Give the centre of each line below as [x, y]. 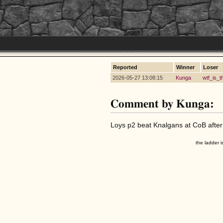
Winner [185, 67]
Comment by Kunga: [162, 104]
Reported [125, 67]
